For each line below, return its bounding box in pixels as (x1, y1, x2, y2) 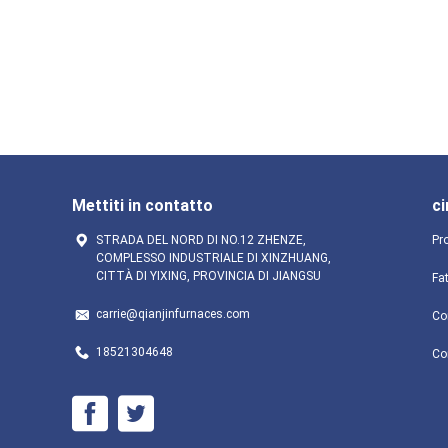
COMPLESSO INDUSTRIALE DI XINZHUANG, (96, 251, 331, 265)
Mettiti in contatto (72, 196, 213, 215)
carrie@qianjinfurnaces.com (96, 307, 250, 321)
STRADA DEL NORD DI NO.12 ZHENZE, (96, 233, 306, 247)
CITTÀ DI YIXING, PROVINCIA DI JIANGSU (96, 269, 321, 283)
